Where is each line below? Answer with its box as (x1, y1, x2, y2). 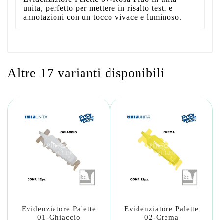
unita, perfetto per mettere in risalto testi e (23, 3, 173, 12)
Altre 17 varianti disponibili (7, 65, 165, 80)
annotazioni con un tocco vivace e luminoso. (23, 12, 182, 21)
